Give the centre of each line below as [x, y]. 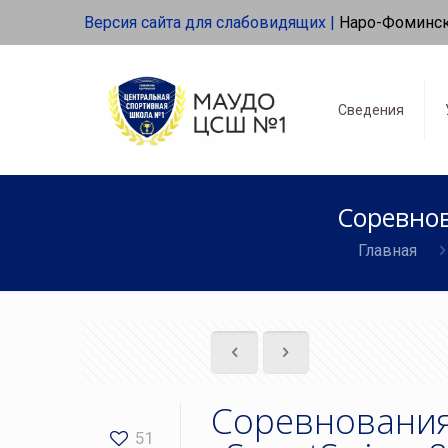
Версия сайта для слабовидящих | [209, 22]
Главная [388, 250]
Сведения [370, 110]
